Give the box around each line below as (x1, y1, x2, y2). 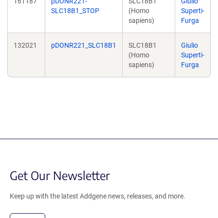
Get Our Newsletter (10, 168, 110, 182)
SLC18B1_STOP (51, 7, 99, 15)
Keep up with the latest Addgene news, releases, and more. (10, 192, 185, 200)
